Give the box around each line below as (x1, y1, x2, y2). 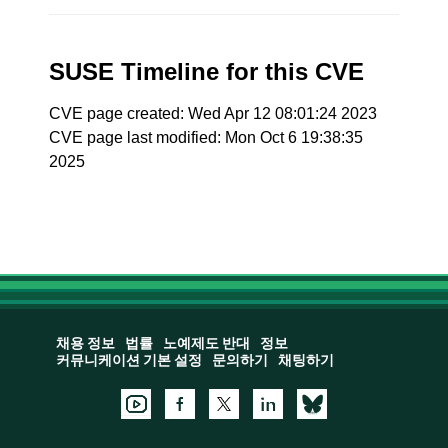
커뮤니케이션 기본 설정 (55, 352, 202, 369)
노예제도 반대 (162, 335, 250, 352)
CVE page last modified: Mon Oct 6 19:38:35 (49, 129, 364, 146)
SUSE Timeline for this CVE (49, 58, 365, 85)
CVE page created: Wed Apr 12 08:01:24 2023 (49, 105, 378, 122)
